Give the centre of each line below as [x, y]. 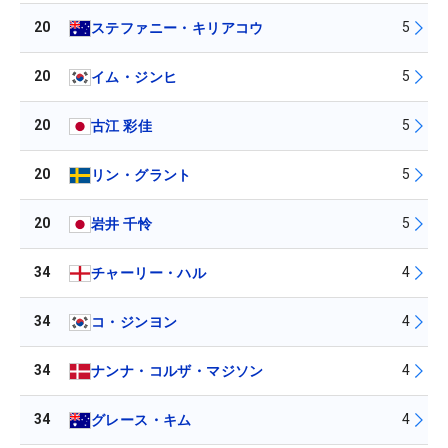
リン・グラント [141, 174]
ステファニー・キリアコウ [177, 27]
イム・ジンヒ [134, 76]
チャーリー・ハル [149, 272]
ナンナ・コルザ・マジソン [177, 370]
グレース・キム [141, 419]
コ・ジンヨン [134, 321]
